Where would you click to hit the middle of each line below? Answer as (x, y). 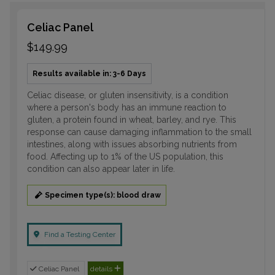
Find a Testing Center (80, 234)
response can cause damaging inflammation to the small (139, 132)
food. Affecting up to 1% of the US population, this (125, 156)
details (102, 269)
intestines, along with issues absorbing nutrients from (132, 144)
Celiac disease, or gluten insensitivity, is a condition (128, 95)
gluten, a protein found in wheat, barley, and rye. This (132, 119)
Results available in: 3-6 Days (89, 73)
